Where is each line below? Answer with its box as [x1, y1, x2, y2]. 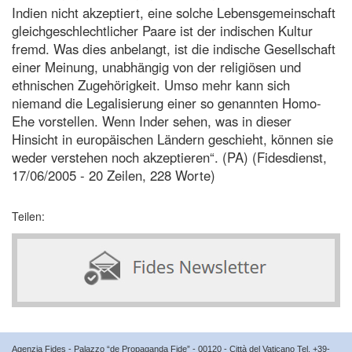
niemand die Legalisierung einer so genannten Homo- [12, 93, 321, 112]
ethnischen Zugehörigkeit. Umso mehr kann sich [12, 75, 290, 94]
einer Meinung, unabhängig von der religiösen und [12, 57, 301, 76]
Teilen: [12, 207, 45, 224]
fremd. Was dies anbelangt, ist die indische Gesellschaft [12, 38, 335, 58]
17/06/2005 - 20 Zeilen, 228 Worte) [12, 165, 215, 185]
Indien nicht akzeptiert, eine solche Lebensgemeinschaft [12, 2, 335, 22]
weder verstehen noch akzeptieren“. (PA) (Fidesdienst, [12, 147, 327, 167]
